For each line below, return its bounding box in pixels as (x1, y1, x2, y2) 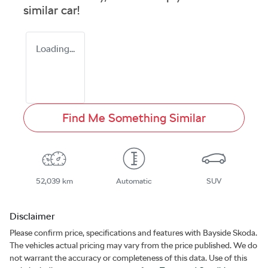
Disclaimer (10, 210, 55, 222)
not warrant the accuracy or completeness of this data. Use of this (10, 252, 247, 263)
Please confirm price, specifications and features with (10, 227, 203, 237)
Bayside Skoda (203, 227, 255, 237)
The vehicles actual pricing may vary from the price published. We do (10, 240, 257, 250)
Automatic (115, 176, 152, 185)
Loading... (36, 42, 75, 54)
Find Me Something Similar (62, 110, 206, 125)
